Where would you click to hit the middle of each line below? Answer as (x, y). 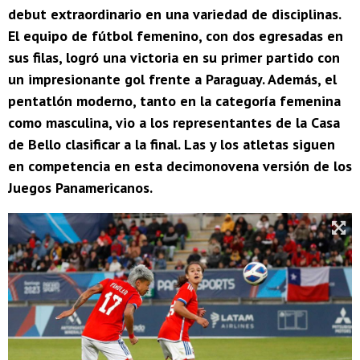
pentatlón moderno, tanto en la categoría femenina (174, 101)
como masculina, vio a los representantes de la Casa (174, 123)
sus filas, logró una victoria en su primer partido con (174, 58)
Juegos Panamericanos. (80, 188)
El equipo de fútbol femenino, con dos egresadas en (176, 36)
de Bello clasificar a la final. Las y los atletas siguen (172, 145)
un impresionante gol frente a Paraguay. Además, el (172, 80)
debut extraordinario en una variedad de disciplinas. (174, 14)
